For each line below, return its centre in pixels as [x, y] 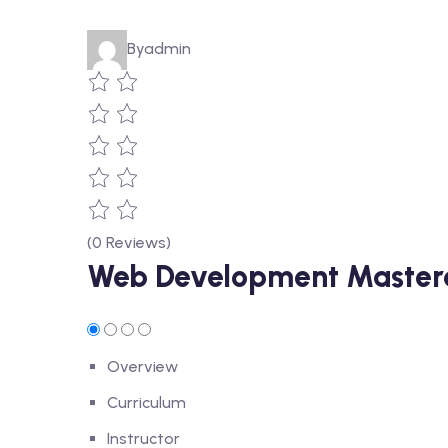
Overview [142, 366]
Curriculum [146, 402]
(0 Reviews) [129, 242]
